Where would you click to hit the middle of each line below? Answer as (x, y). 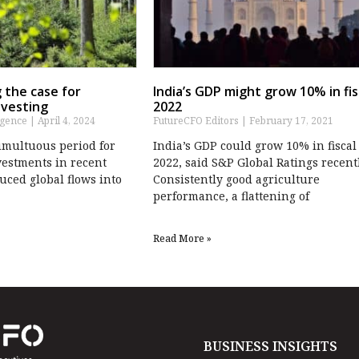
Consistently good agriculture (237, 179)
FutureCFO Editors (198, 120)
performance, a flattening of (232, 196)
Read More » (183, 238)
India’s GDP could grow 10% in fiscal (255, 145)
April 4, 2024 (65, 120)
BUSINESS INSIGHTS (270, 346)
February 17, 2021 (290, 120)
